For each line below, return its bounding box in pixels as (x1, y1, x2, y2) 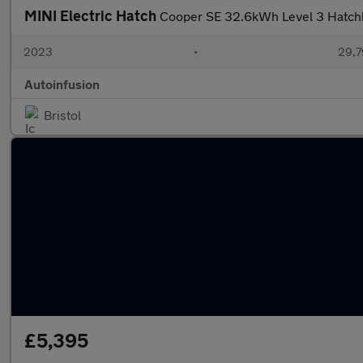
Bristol (44, 107, 81, 122)
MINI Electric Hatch (24, 6, 160, 24)
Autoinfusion (24, 76, 100, 92)
